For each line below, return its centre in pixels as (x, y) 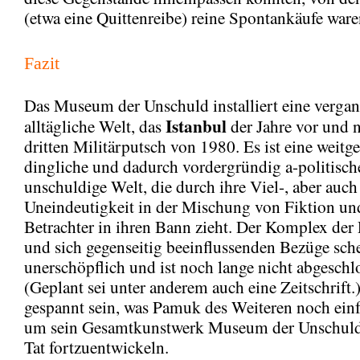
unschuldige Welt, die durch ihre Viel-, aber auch (191, 186)
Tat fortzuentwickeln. (96, 347)
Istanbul (196, 125)
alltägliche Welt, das (95, 126)
